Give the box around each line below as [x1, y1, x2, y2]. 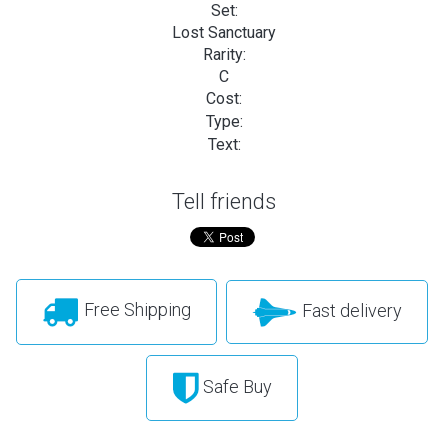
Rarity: [202, 44, 246, 64]
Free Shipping [79, 299, 191, 321]
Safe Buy [198, 375, 272, 397]
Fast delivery [297, 299, 402, 321]
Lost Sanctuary [172, 22, 276, 42]
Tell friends [172, 188, 276, 214]
